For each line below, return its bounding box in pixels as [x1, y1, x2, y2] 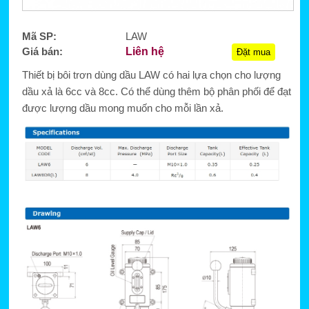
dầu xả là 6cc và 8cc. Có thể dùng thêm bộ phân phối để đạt [21, 86, 291, 98]
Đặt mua [236, 47, 270, 58]
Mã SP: [21, 30, 57, 43]
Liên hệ [125, 46, 164, 58]
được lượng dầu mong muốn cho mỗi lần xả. [21, 102, 223, 114]
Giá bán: [21, 46, 63, 58]
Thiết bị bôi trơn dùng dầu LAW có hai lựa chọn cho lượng [21, 69, 281, 81]
